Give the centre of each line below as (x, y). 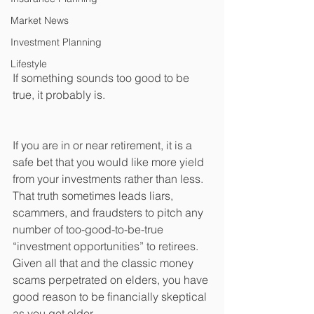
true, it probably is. (59, 95)
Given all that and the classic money (104, 263)
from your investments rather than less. (109, 179)
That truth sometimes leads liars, (94, 196)
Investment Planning (56, 42)
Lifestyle (29, 64)
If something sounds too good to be (102, 78)
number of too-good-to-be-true (89, 230)
